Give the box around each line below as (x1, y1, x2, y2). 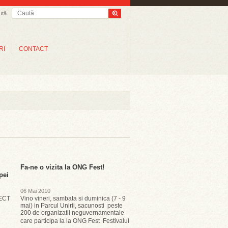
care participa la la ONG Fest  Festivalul (20, 217, 129, 224)
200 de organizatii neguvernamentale (20, 209, 124, 216)
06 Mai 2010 (20, 188, 50, 194)
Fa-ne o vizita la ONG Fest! (20, 163, 104, 171)
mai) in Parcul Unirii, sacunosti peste (20, 202, 123, 209)
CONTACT (19, 45, 48, 52)
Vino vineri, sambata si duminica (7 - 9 (20, 195, 126, 202)
